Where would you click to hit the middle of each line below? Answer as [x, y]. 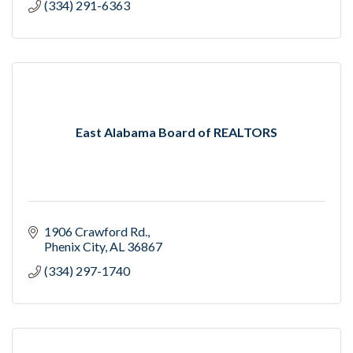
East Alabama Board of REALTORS [176, 132]
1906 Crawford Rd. [96, 232]
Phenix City [74, 247]
